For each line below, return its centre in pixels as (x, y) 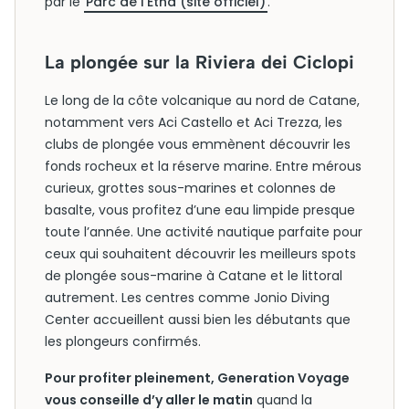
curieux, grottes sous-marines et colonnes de (190, 188)
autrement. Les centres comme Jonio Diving (187, 298)
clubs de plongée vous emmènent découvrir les (198, 144)
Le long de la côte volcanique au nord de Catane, (202, 100)
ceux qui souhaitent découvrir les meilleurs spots (200, 254)
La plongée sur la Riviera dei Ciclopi (199, 62)
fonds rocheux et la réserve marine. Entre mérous (203, 166)
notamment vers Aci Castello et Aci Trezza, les (194, 122)
